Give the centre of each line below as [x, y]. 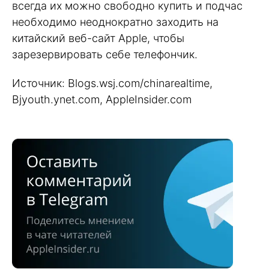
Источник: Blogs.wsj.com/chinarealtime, [112, 83]
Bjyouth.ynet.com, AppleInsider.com [102, 100]
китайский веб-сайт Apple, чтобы [98, 38]
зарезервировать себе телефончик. [105, 54]
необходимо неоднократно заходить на [115, 22]
